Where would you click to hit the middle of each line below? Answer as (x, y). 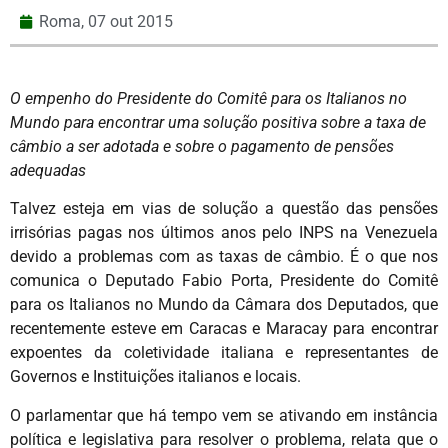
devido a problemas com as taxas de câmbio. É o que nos (224, 257)
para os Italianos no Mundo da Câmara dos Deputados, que (224, 305)
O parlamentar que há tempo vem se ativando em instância (224, 415)
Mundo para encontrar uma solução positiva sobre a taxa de (218, 122)
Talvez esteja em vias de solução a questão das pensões (224, 209)
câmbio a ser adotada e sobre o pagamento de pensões (202, 146)
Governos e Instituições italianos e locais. (155, 377)
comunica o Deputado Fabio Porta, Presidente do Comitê (224, 281)
